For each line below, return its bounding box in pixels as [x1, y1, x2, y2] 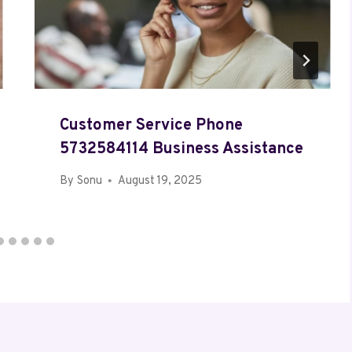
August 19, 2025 [117, 173, 202, 189]
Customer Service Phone [60, 115, 244, 136]
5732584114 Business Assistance [60, 138, 304, 159]
